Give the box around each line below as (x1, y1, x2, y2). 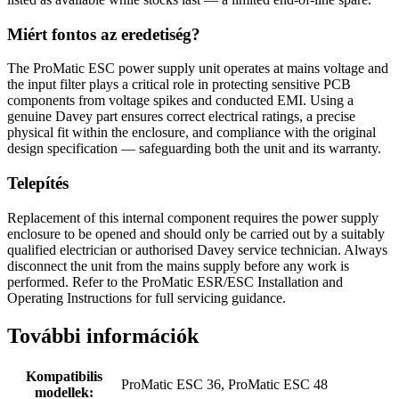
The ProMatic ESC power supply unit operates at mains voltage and (7, 61, 388, 77)
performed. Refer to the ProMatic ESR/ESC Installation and (7, 273, 343, 289)
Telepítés (7, 174, 69, 193)
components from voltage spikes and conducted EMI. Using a (7, 93, 354, 109)
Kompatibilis (25, 368, 102, 384)
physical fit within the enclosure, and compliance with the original (7, 125, 376, 141)
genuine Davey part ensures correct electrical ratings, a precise (7, 109, 355, 125)
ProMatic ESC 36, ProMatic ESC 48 (121, 376, 328, 392)
